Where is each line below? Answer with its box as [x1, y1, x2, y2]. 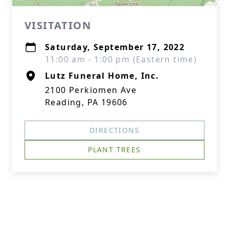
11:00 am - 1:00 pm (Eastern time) [45, 54, 197, 65]
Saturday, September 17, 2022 [45, 41, 185, 53]
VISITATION [25, 18, 91, 32]
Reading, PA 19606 [45, 97, 128, 108]
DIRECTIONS [89, 125, 140, 135]
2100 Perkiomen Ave [45, 84, 137, 96]
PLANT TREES [88, 145, 141, 154]
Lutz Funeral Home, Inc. [45, 70, 159, 81]
